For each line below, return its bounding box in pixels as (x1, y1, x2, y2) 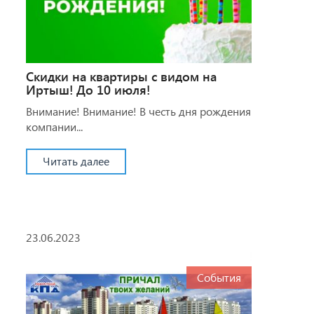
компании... (25, 118, 83, 134)
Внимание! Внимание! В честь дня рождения (25, 103, 251, 118)
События (197, 269, 241, 285)
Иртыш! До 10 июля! (25, 81, 150, 98)
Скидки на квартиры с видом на (25, 67, 217, 85)
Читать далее (42, 153, 109, 168)
